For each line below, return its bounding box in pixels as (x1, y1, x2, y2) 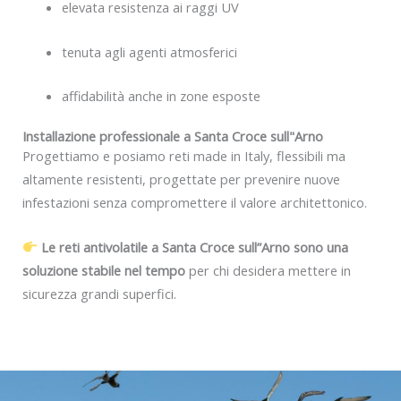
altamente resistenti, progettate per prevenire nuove (22, 170, 340, 189)
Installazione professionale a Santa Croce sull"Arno (22, 127, 323, 146)
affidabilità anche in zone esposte (61, 86, 260, 105)
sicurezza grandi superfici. (22, 284, 176, 303)
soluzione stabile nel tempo (22, 260, 185, 279)
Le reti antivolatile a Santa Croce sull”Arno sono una (40, 237, 348, 256)
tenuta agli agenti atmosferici (61, 42, 237, 61)
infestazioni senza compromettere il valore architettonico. (22, 193, 367, 212)
